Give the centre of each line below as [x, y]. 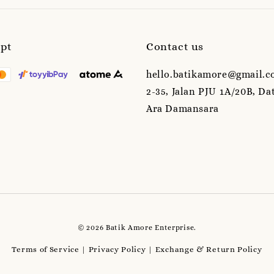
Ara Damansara [183, 108]
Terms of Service [46, 249]
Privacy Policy [117, 249]
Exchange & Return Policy [209, 249]
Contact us [175, 46]
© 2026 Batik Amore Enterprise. [137, 227]
